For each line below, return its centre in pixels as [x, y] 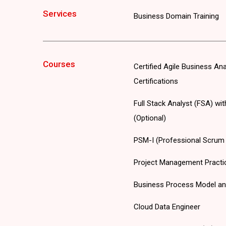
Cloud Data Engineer [167, 207]
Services [60, 13]
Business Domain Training [176, 16]
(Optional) [150, 118]
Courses [59, 64]
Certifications [156, 81]
